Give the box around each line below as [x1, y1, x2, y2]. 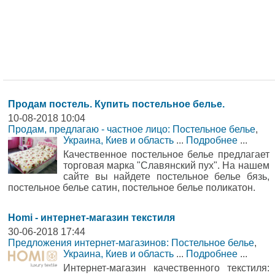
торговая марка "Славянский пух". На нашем [63, 160, 269, 171]
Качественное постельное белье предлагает [63, 149, 269, 160]
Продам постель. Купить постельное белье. [8, 99, 225, 109]
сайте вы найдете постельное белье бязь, [63, 171, 269, 182]
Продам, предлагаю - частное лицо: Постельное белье [8, 124, 255, 134]
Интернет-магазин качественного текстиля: [63, 263, 269, 273]
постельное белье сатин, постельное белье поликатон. [8, 182, 255, 193]
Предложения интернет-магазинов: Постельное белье [8, 238, 254, 248]
